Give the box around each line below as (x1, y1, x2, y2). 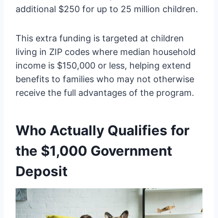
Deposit (16, 163, 68, 180)
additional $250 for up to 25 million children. (16, 4, 198, 15)
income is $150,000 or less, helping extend (16, 60, 191, 71)
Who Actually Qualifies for (16, 122, 189, 139)
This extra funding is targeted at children (16, 33, 184, 44)
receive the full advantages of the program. (16, 88, 194, 98)
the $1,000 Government (16, 143, 172, 160)
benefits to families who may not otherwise (16, 74, 194, 85)
